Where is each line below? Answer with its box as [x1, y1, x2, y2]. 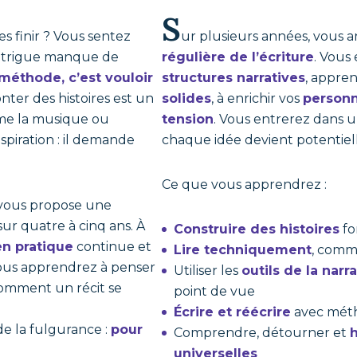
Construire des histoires [174, 222, 340, 237]
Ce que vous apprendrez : [162, 177, 328, 192]
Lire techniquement [174, 242, 312, 257]
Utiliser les [174, 263, 242, 278]
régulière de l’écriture [162, 49, 315, 65]
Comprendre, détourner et [174, 325, 351, 340]
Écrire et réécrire [174, 304, 292, 320]
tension [162, 112, 214, 127]
